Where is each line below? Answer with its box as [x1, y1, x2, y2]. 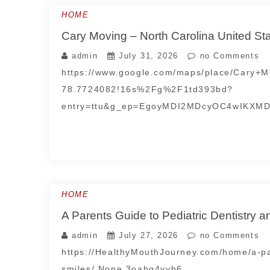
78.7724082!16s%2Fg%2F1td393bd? [61, 84, 234, 94]
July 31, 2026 [119, 51, 178, 60]
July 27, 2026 [119, 231, 178, 240]
